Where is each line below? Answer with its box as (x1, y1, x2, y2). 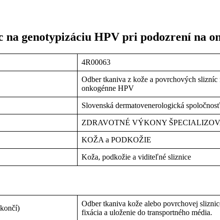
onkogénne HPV (82, 83, 134, 92)
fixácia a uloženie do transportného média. (82, 208, 212, 217)
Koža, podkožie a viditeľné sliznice (82, 152, 191, 161)
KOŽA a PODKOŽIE (82, 135, 151, 144)
